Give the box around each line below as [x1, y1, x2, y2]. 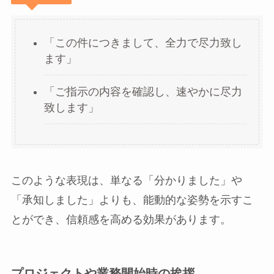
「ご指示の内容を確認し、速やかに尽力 [43, 85, 242, 98]
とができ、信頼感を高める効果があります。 [10, 213, 231, 226]
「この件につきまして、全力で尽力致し [43, 36, 242, 49]
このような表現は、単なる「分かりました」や [10, 174, 242, 187]
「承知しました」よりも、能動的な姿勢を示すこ [10, 194, 253, 207]
